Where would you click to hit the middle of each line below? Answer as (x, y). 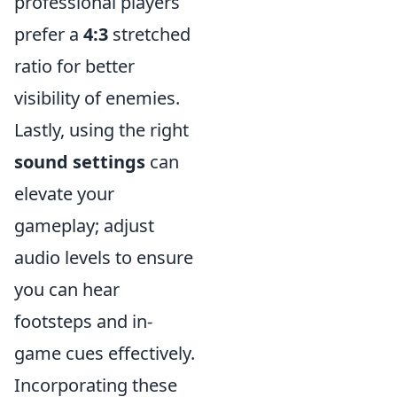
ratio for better (74, 66)
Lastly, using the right (101, 130)
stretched (149, 34)
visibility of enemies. (97, 98)
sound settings (80, 162)
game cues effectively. (105, 353)
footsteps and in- (83, 321)
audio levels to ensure (104, 257)
